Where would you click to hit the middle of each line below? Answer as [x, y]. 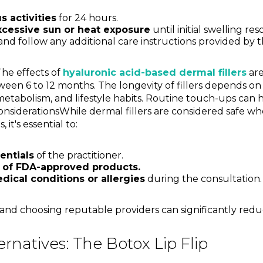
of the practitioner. [78, 156]
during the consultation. [203, 179]
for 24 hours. [87, 18]
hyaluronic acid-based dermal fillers [154, 73]
